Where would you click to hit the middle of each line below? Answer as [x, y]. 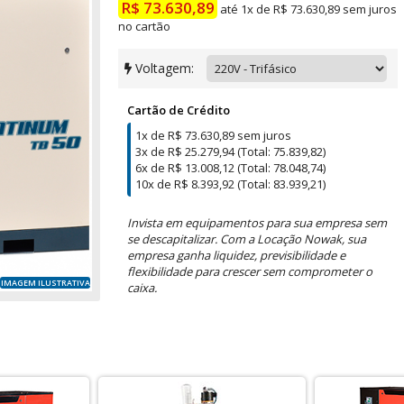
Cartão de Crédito [179, 110]
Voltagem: [165, 68]
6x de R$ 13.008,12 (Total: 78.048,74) [230, 168]
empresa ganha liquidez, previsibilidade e [236, 255]
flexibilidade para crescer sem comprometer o [250, 271]
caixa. [142, 288]
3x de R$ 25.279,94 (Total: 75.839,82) [230, 151]
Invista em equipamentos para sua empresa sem [257, 223]
